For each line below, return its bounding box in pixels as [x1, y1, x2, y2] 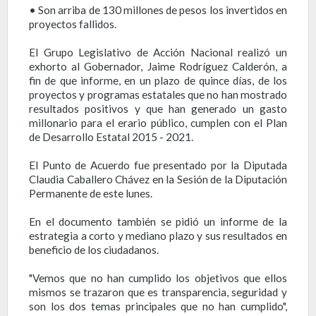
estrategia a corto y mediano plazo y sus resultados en [29, 229, 287, 242]
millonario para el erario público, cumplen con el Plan [29, 116, 287, 129]
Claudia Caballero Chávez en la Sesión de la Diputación [29, 172, 287, 186]
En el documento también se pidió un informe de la [29, 214, 287, 228]
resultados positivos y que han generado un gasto [29, 102, 287, 115]
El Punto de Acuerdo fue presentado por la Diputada [29, 158, 287, 171]
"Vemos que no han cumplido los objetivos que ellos [29, 271, 287, 284]
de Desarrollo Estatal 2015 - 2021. [29, 130, 193, 143]
